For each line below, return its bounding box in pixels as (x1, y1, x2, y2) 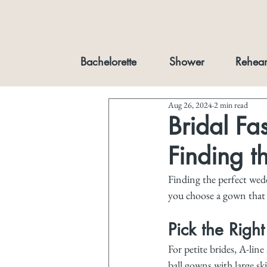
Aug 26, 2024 (168, 100, 212, 110)
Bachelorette (80, 54, 136, 69)
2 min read (214, 100, 248, 110)
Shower (169, 54, 204, 69)
